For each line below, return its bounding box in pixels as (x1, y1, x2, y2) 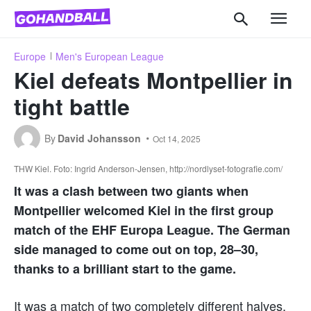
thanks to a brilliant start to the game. (14, 260, 236, 278)
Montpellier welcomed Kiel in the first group (14, 201, 274, 220)
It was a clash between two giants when (14, 182, 249, 201)
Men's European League (56, 49, 164, 63)
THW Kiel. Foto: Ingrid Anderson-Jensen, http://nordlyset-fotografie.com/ (14, 162, 283, 175)
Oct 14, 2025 (153, 133, 201, 145)
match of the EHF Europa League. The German (14, 221, 290, 239)
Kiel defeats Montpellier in (14, 64, 293, 96)
